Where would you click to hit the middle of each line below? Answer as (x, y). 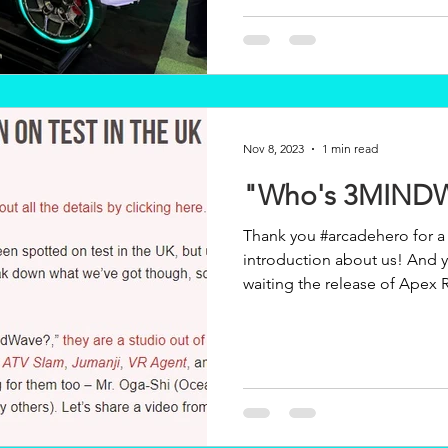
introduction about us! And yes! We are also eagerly (325, 259)
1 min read (350, 148)
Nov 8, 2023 (273, 148)
